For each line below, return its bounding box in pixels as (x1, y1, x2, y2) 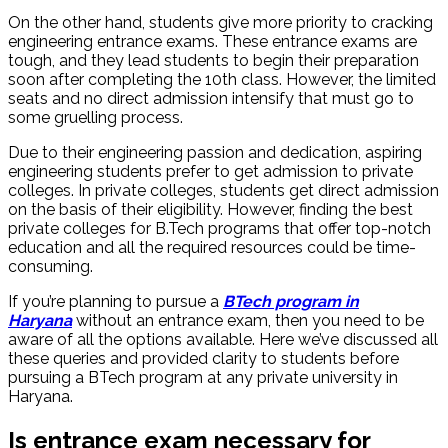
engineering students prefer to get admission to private (8, 162, 413, 182)
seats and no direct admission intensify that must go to (8, 89, 414, 109)
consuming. (8, 257, 93, 277)
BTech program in (223, 292, 359, 312)
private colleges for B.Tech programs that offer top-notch (8, 219, 431, 239)
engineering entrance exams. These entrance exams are (8, 32, 417, 52)
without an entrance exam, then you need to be (72, 311, 424, 331)
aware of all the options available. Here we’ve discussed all (8, 330, 438, 350)
